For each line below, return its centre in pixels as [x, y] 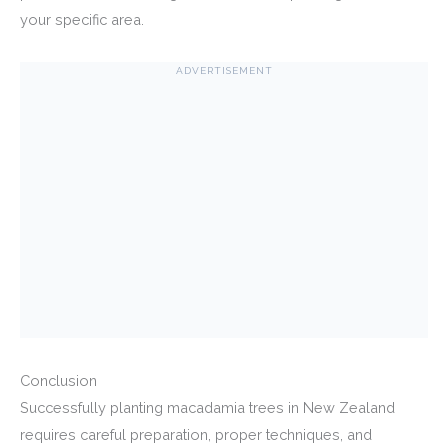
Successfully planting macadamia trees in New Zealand [207, 408]
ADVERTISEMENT [224, 70]
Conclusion [58, 381]
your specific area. [82, 19]
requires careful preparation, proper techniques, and [196, 435]
